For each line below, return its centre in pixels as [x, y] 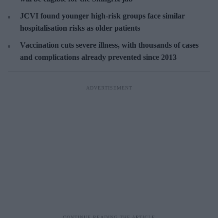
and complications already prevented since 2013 [98, 57]
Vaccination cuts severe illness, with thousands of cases [109, 45]
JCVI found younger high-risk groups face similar [102, 16]
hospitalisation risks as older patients [80, 28]
